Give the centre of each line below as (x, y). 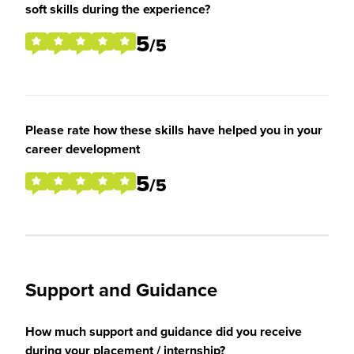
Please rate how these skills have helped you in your (174, 130)
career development (83, 149)
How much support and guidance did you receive (164, 331)
